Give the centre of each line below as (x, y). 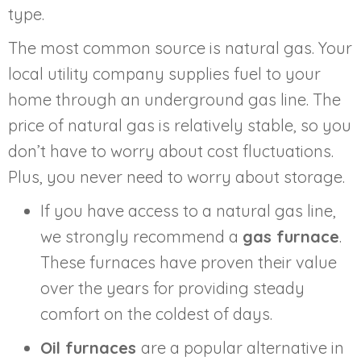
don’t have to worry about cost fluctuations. (171, 151)
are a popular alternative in (243, 347)
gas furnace (291, 236)
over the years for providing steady (172, 288)
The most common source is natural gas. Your (180, 48)
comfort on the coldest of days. (156, 313)
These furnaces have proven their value (189, 262)
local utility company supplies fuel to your (164, 73)
